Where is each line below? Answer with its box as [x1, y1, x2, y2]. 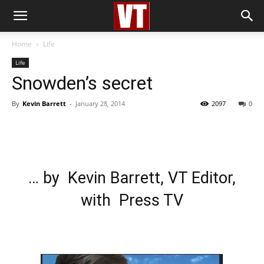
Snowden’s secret [12, 72, 153, 94]
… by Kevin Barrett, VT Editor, [20, 169, 244, 187]
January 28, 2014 [75, 99, 125, 108]
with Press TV [81, 191, 183, 210]
